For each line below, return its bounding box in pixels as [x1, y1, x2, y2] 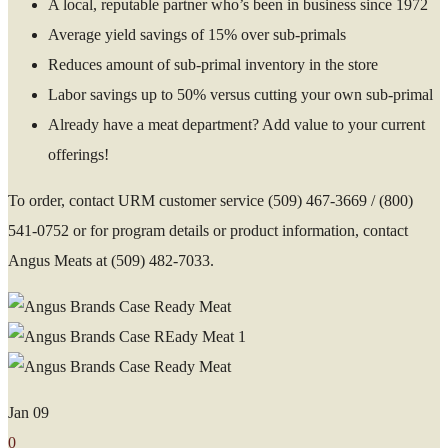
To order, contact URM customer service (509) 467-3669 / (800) [8, 191, 413, 209]
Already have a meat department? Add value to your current [48, 115, 425, 133]
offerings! [48, 145, 109, 163]
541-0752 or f [8, 221, 95, 239]
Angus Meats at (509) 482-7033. [8, 251, 214, 269]
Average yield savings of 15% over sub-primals [48, 25, 346, 43]
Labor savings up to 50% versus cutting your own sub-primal [48, 85, 433, 103]
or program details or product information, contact [95, 221, 408, 239]
